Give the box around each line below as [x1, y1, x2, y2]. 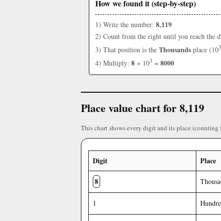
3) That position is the [95, 44, 159, 54]
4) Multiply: [95, 58, 131, 68]
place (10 [191, 44, 219, 54]
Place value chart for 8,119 [81, 100, 204, 116]
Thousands [159, 44, 191, 55]
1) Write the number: [95, 20, 156, 29]
